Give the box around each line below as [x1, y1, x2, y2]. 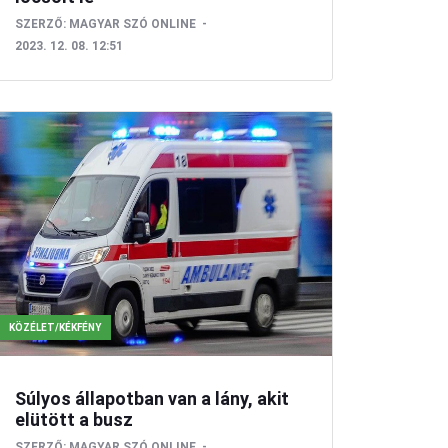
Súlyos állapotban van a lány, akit [14, 388, 289, 410]
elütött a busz [14, 409, 133, 431]
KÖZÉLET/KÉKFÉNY [8, 322, 101, 334]
